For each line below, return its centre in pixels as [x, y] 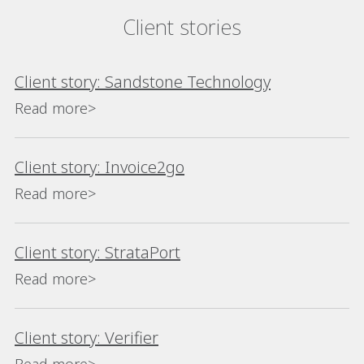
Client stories [182, 27]
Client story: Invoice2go [100, 167]
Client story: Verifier [87, 338]
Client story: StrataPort [97, 252]
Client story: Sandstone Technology [143, 82]
